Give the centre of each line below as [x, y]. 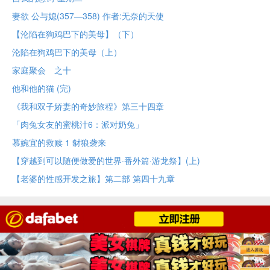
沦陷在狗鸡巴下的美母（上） [67, 52]
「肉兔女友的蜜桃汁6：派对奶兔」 [78, 124]
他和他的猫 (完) [42, 88]
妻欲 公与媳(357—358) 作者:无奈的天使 [88, 16]
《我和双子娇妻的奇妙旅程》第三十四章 [88, 106]
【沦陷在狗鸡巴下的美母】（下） [75, 34]
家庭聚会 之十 [42, 70]
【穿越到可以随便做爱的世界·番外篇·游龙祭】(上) [106, 161]
